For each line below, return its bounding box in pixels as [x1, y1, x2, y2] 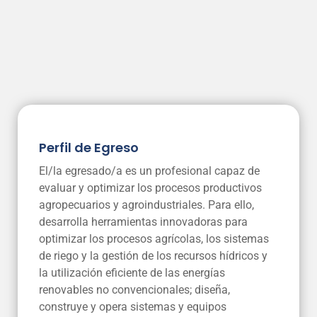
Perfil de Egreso [39, 138, 139, 156]
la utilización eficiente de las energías [39, 265, 225, 279]
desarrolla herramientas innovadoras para [39, 214, 248, 229]
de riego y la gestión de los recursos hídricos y [39, 248, 267, 263]
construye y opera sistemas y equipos [39, 299, 226, 313]
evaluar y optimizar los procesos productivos [39, 180, 262, 195]
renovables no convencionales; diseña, [39, 282, 230, 296]
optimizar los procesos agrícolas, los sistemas [39, 231, 269, 246]
